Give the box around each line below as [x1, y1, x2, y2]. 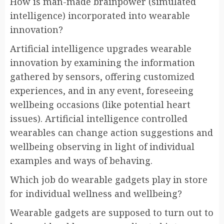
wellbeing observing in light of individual [10, 140, 194, 153]
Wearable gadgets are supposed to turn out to [10, 206, 213, 219]
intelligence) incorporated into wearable [10, 9, 190, 22]
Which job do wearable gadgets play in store [10, 173, 207, 186]
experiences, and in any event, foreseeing [10, 84, 193, 97]
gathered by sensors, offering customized [10, 70, 194, 83]
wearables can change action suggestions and [10, 126, 213, 139]
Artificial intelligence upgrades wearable [10, 42, 191, 55]
